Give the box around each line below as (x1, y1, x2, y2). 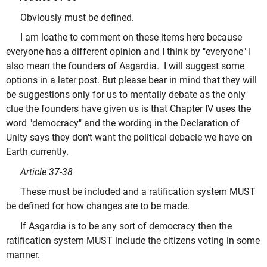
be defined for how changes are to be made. (6, 200, 190, 212)
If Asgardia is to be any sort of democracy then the (20, 220, 232, 232)
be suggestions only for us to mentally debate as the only (6, 89, 246, 101)
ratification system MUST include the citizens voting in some (6, 234, 260, 246)
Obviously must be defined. (20, 11, 134, 23)
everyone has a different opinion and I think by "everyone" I (6, 46, 251, 58)
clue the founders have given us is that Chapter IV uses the (6, 103, 251, 115)
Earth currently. (6, 146, 69, 158)
